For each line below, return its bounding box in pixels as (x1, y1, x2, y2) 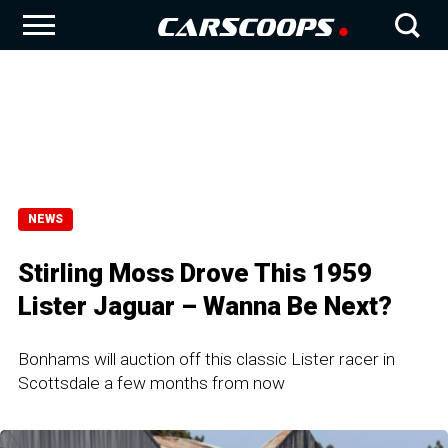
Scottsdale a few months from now (18, 373, 285, 393)
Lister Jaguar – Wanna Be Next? (18, 291, 392, 321)
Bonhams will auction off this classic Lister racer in (18, 349, 395, 369)
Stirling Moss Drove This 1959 (18, 258, 372, 288)
